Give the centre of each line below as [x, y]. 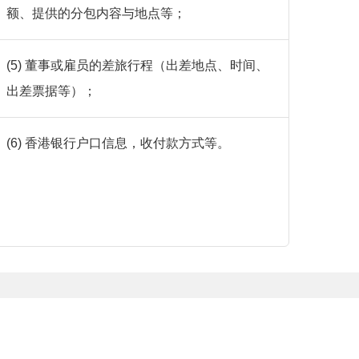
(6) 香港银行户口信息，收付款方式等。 [118, 143]
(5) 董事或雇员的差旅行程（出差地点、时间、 [137, 66]
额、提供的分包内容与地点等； [96, 14]
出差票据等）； [51, 91]
